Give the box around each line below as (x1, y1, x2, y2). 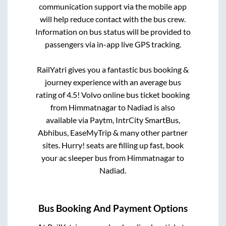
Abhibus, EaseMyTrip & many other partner (38, 127, 188, 137)
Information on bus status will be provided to (35, 26, 191, 36)
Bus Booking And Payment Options (38, 203, 188, 214)
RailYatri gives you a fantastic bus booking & (37, 64, 189, 74)
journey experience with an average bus (44, 77, 181, 87)
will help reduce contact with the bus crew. (40, 14, 186, 24)
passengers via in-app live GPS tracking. (44, 39, 181, 49)
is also (152, 102, 176, 112)
